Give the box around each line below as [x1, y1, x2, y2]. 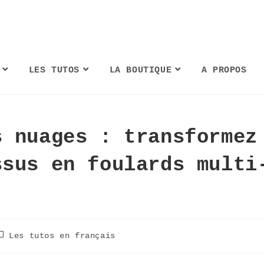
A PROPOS [201, 65, 247, 75]
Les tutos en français [9, 230, 115, 240]
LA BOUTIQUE [109, 65, 172, 75]
